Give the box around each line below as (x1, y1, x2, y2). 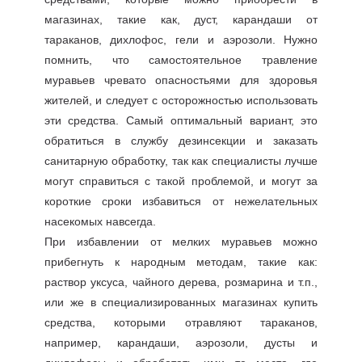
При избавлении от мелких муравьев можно (44, 235, 318, 248)
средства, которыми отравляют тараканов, (44, 316, 318, 329)
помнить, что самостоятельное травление (44, 53, 318, 66)
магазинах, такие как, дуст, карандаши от (44, 13, 318, 26)
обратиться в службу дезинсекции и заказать (44, 134, 318, 147)
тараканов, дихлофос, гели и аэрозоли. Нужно (44, 33, 318, 46)
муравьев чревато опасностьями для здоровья (44, 74, 318, 86)
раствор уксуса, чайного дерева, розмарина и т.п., (44, 276, 318, 288)
